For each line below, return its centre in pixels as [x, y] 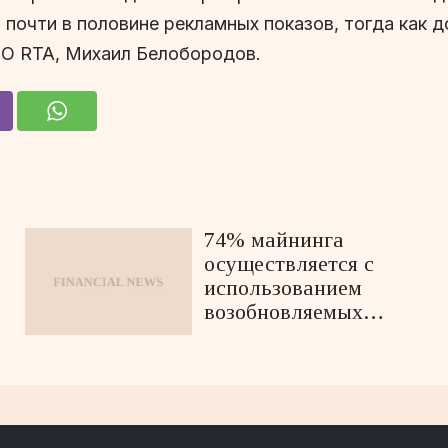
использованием [283, 287]
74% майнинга [274, 239]
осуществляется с [289, 263]
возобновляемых [284, 311]
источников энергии [301, 335]
